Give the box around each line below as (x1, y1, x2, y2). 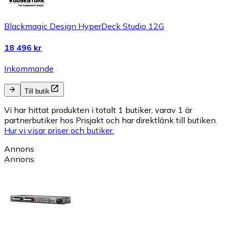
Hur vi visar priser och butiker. (4, 125, 114, 135)
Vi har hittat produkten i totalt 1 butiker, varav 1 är (4, 104, 192, 115)
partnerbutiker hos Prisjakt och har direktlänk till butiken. (4, 114, 217, 125)
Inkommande (4, 63, 54, 74)
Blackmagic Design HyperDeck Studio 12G (4, 21, 164, 32)
